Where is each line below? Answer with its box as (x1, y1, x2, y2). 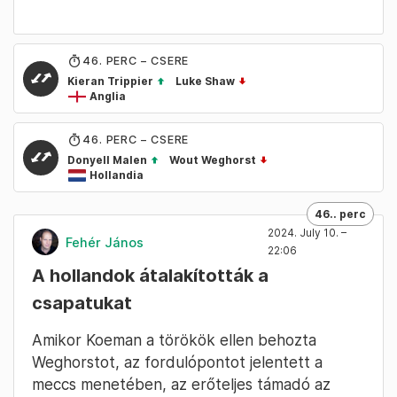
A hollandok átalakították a (32, 265, 269, 287)
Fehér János (66, 234, 144, 250)
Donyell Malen (67, 153, 150, 167)
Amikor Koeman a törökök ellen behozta (32, 331, 316, 350)
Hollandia (97, 168, 144, 183)
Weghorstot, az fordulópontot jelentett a (32, 353, 323, 372)
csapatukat (32, 292, 132, 315)
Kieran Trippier (67, 74, 156, 89)
